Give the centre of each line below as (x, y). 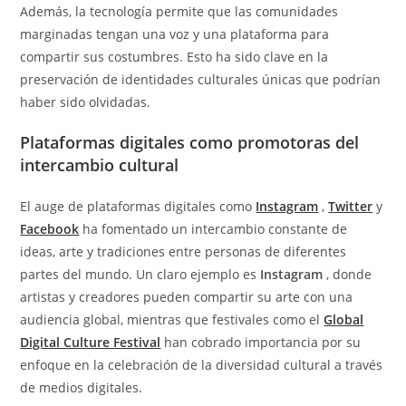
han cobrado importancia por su (261, 343)
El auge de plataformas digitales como (138, 207)
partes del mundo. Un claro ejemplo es (140, 275)
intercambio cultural (100, 165)
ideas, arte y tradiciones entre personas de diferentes (184, 252)
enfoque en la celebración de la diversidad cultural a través (202, 365)
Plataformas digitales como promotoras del (190, 143)
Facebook (50, 229)
